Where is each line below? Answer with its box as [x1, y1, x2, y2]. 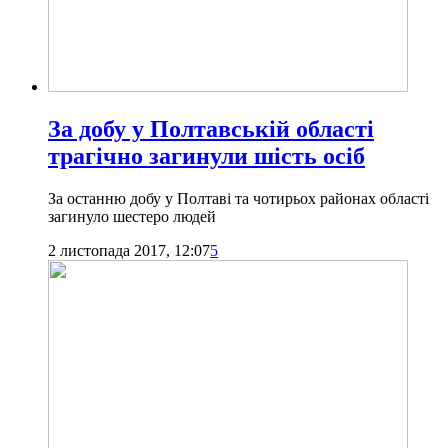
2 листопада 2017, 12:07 [48, 241, 210, 259]
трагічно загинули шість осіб [48, 142, 365, 169]
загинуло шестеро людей [48, 207, 216, 225]
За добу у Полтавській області [48, 115, 374, 142]
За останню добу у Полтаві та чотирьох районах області [48, 189, 429, 207]
